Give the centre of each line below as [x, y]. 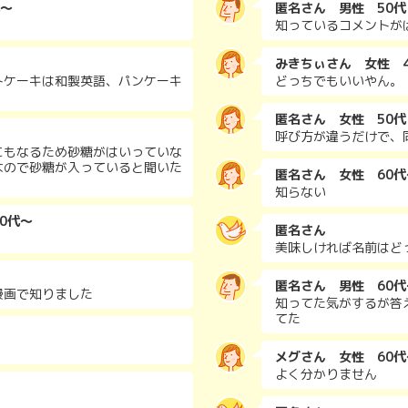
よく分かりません [326, 374]
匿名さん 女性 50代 [341, 119]
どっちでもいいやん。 [339, 81]
